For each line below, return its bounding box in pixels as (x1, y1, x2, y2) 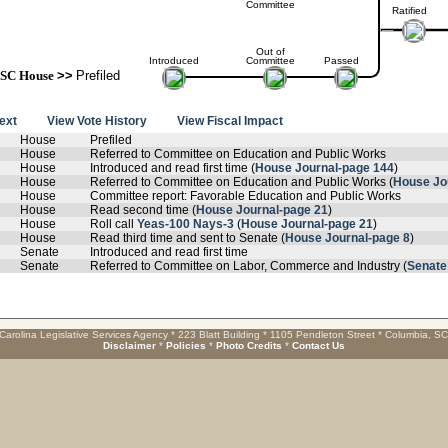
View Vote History (47, 114, 147, 128)
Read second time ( (90, 203, 196, 217)
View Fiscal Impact (177, 114, 283, 128)
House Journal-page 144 (255, 161, 394, 175)
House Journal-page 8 (285, 231, 410, 245)
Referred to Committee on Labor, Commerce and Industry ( (90, 259, 407, 273)
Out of (255, 46, 285, 57)
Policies (166, 340, 206, 351)
